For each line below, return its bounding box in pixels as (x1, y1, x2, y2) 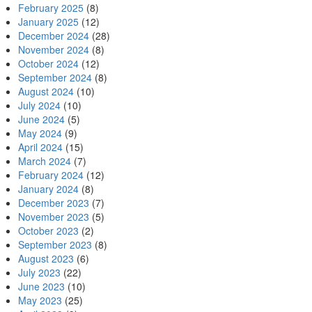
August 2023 (18, 251, 74, 265)
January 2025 (18, 15, 79, 29)
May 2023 (18, 293, 62, 307)
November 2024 (18, 42, 89, 56)
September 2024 (18, 70, 92, 84)
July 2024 (18, 98, 61, 112)
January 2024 (18, 182, 79, 196)
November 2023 (18, 210, 89, 224)
